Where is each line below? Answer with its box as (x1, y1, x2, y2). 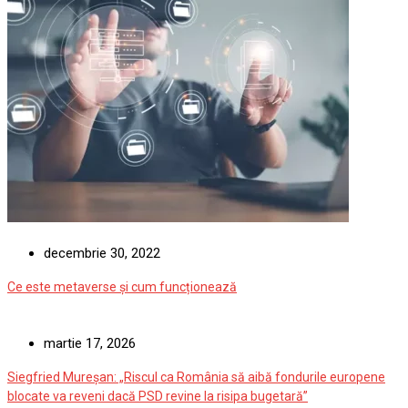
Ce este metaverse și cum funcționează (7, 301, 237, 317)
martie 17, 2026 (44, 357, 136, 374)
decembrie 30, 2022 (44, 267, 160, 284)
